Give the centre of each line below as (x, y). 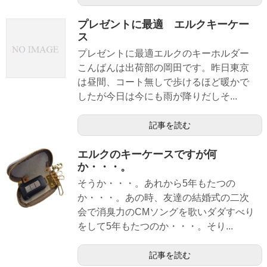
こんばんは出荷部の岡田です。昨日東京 (163, 68)
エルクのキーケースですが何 (147, 155)
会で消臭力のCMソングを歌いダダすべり (166, 212)
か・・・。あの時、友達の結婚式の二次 (163, 198)
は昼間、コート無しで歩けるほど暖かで (163, 82)
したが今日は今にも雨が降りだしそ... (157, 97)
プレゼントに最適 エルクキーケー (163, 25)
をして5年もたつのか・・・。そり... (155, 226)
